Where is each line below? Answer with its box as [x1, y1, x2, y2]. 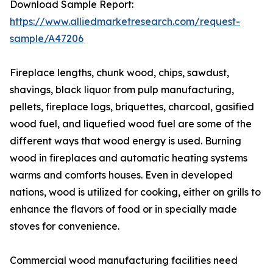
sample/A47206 [10, 32, 83, 45]
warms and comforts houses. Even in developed [10, 169, 233, 182]
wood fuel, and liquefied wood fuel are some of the [10, 118, 252, 130]
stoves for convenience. [10, 220, 119, 233]
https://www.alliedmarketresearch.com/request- [10, 15, 240, 28]
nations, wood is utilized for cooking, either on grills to [10, 186, 261, 199]
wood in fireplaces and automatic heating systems [10, 152, 247, 165]
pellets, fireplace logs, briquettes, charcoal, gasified [10, 101, 254, 113]
